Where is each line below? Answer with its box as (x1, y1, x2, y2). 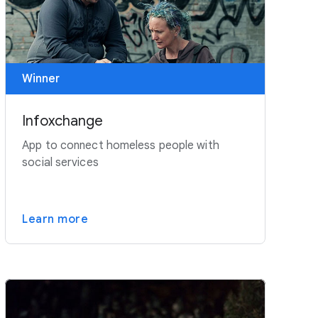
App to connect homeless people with (22, 138, 219, 153)
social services (22, 155, 99, 170)
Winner (22, 71, 60, 86)
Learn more (22, 212, 89, 226)
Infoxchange (22, 111, 104, 130)
